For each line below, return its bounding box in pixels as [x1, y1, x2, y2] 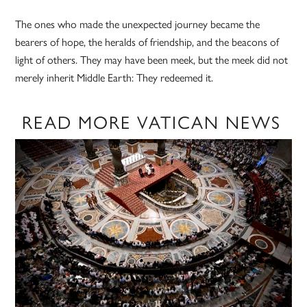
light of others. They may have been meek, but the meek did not [15, 51, 288, 68]
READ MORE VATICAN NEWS [22, 108, 282, 135]
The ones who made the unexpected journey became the [15, 16, 260, 32]
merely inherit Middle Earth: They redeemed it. [15, 69, 214, 86]
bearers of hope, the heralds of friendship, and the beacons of [15, 34, 280, 50]
